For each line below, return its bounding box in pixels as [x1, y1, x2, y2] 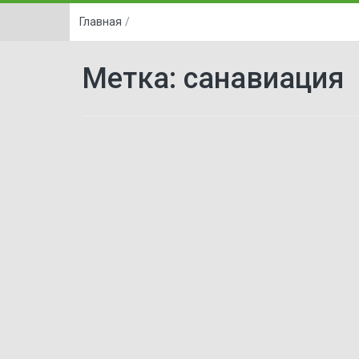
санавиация [184, 62, 345, 95]
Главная [79, 15, 122, 28]
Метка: [82, 62, 184, 95]
